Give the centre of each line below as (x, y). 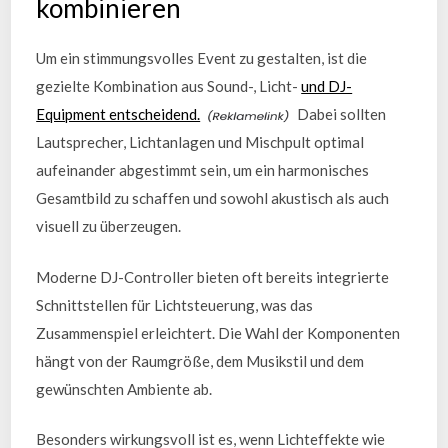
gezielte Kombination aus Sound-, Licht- (169, 86)
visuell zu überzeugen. (109, 226)
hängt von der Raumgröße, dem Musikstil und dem (200, 360)
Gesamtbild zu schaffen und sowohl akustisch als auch (213, 198)
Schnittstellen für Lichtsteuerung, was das (175, 304)
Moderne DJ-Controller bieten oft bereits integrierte (213, 276)
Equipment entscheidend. (118, 114)
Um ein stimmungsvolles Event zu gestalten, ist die (202, 58)
